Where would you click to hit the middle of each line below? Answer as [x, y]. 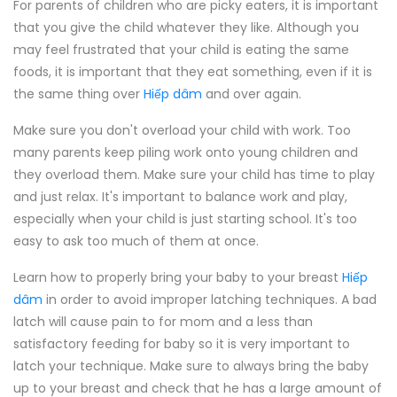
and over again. [252, 94]
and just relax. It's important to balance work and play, [180, 197]
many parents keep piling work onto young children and [186, 152]
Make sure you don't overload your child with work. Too [182, 130]
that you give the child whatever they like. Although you [186, 27]
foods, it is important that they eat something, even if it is [193, 72]
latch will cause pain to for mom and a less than [163, 322]
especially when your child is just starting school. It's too [185, 219]
